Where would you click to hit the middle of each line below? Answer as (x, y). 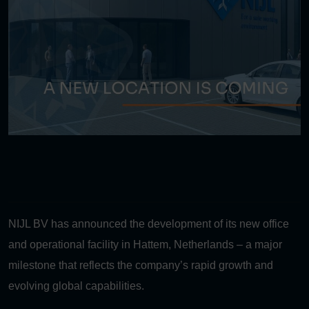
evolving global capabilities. (76, 286)
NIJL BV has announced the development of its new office (149, 224)
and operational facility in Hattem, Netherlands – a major (145, 245)
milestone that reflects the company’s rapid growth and (141, 266)
